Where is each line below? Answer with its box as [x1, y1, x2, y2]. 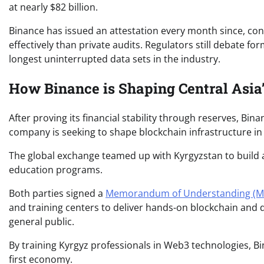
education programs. [9, 163, 103, 176]
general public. [9, 214, 74, 228]
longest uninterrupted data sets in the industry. [9, 52, 220, 65]
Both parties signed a [9, 186, 105, 200]
